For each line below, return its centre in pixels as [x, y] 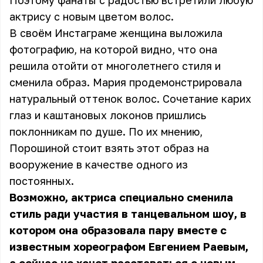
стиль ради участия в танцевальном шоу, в [128, 214]
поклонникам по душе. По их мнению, [106, 131]
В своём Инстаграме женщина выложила [116, 33]
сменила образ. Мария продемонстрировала [126, 82]
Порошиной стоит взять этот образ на [109, 148]
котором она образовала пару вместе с [118, 230]
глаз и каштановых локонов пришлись [108, 115]
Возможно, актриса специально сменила [121, 197]
